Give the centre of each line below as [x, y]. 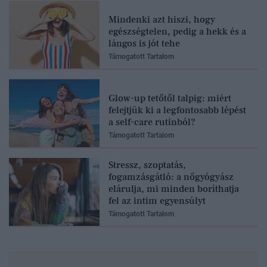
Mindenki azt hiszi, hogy [162, 20]
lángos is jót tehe [144, 44]
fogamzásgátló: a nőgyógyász [171, 177]
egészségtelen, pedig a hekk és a [177, 32]
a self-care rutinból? [152, 122]
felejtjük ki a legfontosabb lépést [177, 111]
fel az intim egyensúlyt [157, 201]
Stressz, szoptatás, [147, 165]
